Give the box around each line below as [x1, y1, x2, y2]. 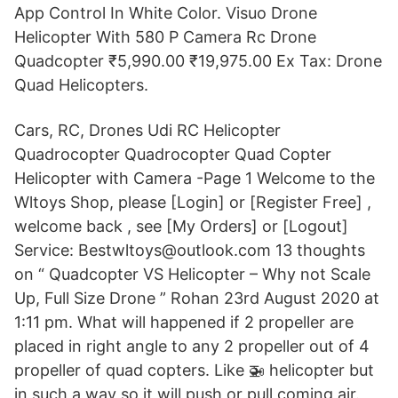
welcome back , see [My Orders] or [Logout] [14, 217, 348, 235]
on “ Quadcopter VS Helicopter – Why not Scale [14, 265, 370, 283]
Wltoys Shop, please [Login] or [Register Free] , [14, 193, 371, 211]
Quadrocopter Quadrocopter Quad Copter [14, 145, 331, 163]
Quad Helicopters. [14, 76, 148, 94]
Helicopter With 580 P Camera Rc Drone [14, 28, 316, 46]
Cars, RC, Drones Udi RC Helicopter [14, 121, 281, 139]
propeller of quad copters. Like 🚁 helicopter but [14, 361, 374, 379]
